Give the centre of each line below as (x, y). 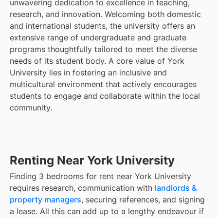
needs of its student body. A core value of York (97, 61)
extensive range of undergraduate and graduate (98, 37)
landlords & (176, 188)
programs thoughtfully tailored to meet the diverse (103, 49)
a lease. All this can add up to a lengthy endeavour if (107, 211)
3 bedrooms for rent (76, 176)
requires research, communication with (82, 188)
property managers (45, 199)
